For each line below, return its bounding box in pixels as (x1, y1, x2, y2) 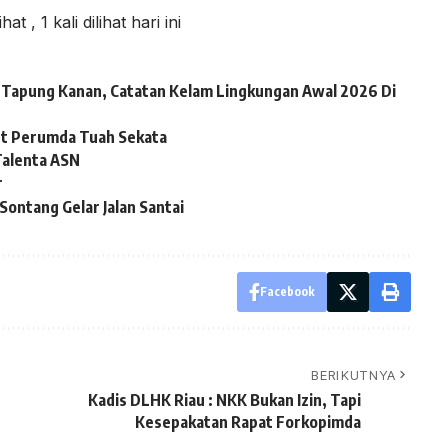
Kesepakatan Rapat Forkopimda (134, 411, 361, 432)
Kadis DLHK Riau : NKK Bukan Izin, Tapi (87, 389, 361, 410)
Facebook (259, 283, 315, 299)
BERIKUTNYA (311, 366, 397, 383)
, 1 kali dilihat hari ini (30, 12, 181, 33)
